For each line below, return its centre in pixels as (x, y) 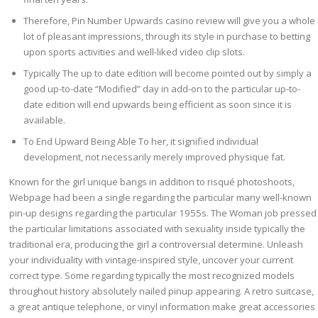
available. (45, 120)
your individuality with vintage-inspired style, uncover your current (152, 260)
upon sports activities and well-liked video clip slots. (135, 52)
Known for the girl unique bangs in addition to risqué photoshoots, (152, 182)
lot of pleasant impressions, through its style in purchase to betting (167, 36)
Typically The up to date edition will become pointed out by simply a (168, 73)
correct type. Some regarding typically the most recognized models (152, 276)
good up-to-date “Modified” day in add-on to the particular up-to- (162, 89)
